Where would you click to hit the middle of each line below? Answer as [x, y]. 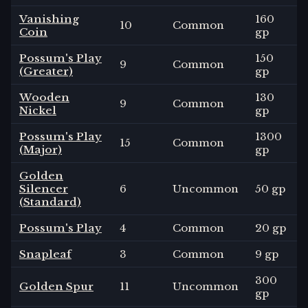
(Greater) [46, 71]
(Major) [41, 150]
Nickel [38, 111]
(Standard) [50, 202]
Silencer [44, 189]
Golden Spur [56, 287]
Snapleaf [45, 254]
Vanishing [49, 19]
